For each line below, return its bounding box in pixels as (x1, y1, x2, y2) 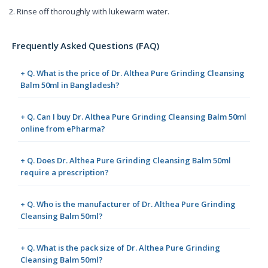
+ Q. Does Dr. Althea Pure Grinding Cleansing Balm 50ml (20, 154, 231, 166)
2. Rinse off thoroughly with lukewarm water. (9, 5, 169, 17)
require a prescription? (20, 166, 109, 178)
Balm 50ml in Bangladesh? (20, 79, 120, 90)
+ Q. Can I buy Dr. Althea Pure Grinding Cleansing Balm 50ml (20, 111, 246, 122)
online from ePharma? (20, 123, 105, 134)
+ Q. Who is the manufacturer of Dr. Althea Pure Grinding (20, 198, 236, 209)
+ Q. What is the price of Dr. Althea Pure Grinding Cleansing (20, 67, 245, 78)
